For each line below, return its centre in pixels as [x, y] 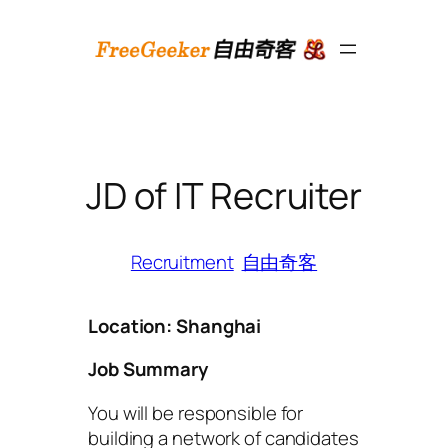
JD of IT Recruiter [224, 196]
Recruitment [182, 262]
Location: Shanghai [175, 325]
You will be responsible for [196, 412]
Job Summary [148, 369]
